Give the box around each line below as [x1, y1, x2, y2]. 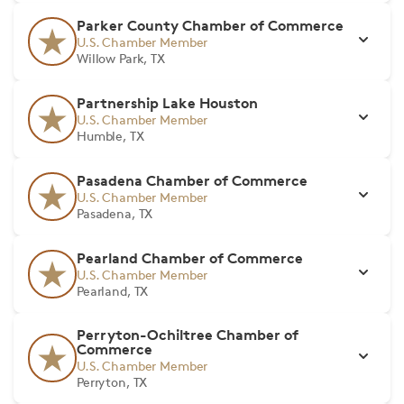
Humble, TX [77, 128, 144, 143]
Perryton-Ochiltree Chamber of [77, 326, 298, 344]
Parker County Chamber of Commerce [77, 16, 344, 34]
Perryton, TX [77, 374, 148, 390]
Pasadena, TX [77, 206, 153, 221]
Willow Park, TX [77, 50, 165, 66]
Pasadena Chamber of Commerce [77, 171, 308, 189]
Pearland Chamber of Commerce [77, 249, 303, 267]
